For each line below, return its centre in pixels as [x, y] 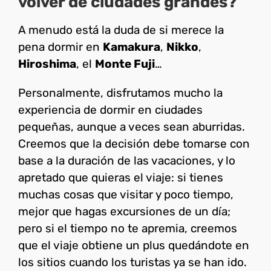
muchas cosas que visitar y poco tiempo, [126, 194]
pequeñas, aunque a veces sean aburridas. [132, 126]
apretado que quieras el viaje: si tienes [121, 177]
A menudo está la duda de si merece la [121, 30]
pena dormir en [60, 47]
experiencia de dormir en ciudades [110, 109]
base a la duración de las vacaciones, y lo [127, 160]
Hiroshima [47, 64]
